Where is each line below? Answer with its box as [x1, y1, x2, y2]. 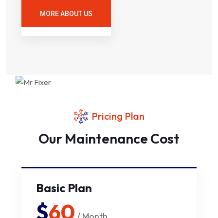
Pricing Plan [91, 110, 145, 123]
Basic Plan [36, 180, 92, 195]
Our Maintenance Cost [38, 130, 180, 147]
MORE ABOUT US [40, 10, 92, 18]
